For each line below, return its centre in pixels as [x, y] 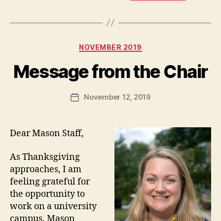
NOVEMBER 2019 [110, 47]
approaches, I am [46, 169]
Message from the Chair [110, 72]
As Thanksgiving [45, 157]
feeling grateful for [50, 182]
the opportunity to [47, 194]
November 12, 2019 [117, 97]
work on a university [53, 206]
